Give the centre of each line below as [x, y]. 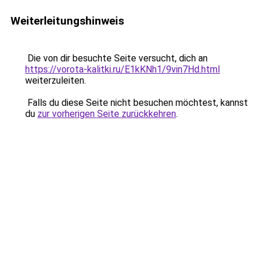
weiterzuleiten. [56, 80]
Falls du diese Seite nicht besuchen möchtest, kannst [137, 103]
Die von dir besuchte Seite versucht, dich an [116, 58]
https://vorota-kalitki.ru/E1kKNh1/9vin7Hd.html [123, 69]
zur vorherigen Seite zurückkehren [107, 114]
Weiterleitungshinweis [67, 21]
